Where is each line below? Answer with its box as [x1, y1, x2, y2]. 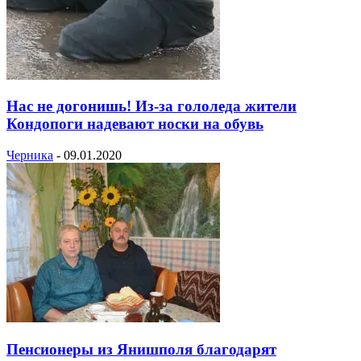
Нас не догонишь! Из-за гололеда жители [6, 98, 297, 115]
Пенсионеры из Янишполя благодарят [6, 340, 276, 358]
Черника [6, 147, 53, 162]
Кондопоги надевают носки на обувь [6, 115, 263, 133]
